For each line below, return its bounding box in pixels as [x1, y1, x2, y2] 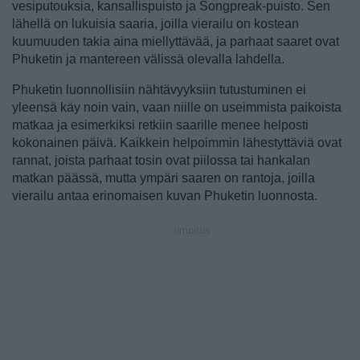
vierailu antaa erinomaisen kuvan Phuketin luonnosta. [12, 189, 317, 202]
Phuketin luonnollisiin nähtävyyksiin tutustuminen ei [12, 83, 306, 96]
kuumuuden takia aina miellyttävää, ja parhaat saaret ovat [12, 35, 339, 48]
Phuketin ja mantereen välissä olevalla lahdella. [12, 52, 284, 66]
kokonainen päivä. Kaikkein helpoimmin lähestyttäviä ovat [12, 136, 342, 149]
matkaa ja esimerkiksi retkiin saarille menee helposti [12, 118, 309, 132]
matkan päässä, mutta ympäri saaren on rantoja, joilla [12, 171, 315, 185]
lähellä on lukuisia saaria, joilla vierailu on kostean [12, 17, 299, 31]
